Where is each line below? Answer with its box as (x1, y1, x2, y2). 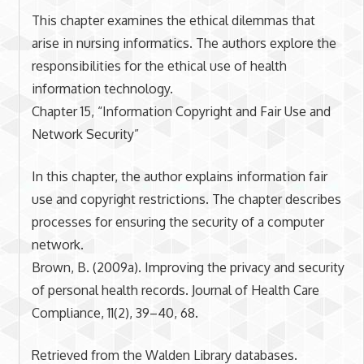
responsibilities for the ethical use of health (31, 57, 287, 74)
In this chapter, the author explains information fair (31, 167, 327, 184)
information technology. (31, 80, 173, 97)
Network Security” (31, 125, 139, 142)
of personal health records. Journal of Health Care (31, 281, 319, 298)
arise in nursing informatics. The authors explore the (31, 34, 336, 51)
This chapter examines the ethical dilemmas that (31, 11, 315, 28)
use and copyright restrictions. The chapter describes (31, 190, 341, 207)
